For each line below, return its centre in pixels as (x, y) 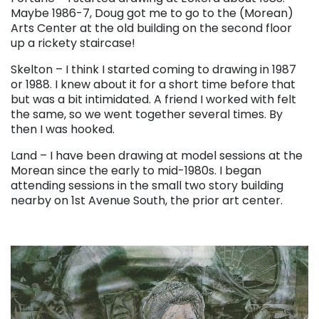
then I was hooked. (63, 130)
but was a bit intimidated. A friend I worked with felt (153, 100)
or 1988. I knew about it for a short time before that (153, 85)
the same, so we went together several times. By (147, 115)
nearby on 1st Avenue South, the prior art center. (147, 201)
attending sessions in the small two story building (147, 186)
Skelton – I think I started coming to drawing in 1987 (153, 70)
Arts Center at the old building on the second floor (151, 28)
